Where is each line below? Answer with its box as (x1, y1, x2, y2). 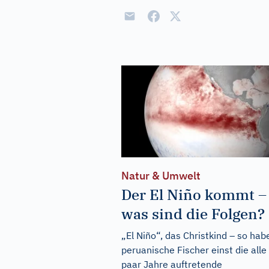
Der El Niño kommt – (121, 184, 267, 204)
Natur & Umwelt (121, 168, 201, 183)
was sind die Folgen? (121, 204, 265, 223)
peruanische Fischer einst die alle (121, 243, 267, 256)
